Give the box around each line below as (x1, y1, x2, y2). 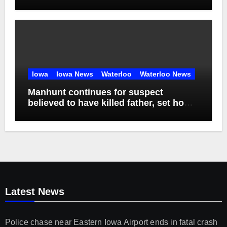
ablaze (27, 108, 56, 119)
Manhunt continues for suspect (27, 87, 163, 98)
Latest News (5, 186, 64, 198)
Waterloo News (139, 70, 191, 79)
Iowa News (56, 70, 93, 79)
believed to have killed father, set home (27, 98, 197, 108)
